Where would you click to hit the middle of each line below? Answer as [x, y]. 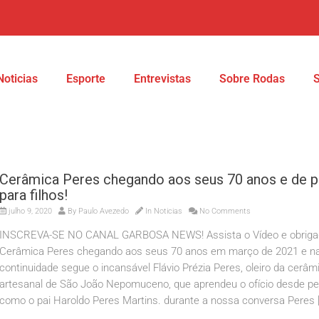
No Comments [224, 211]
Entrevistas [162, 78]
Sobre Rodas [252, 78]
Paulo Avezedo [104, 211]
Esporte [86, 78]
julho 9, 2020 [29, 211]
